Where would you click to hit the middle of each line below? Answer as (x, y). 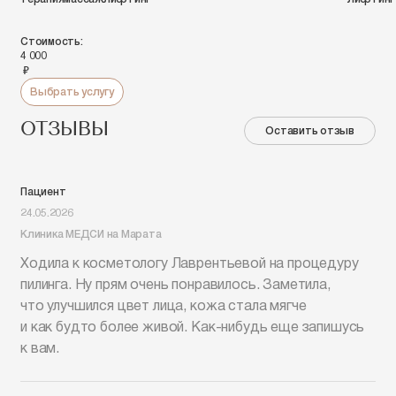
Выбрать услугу (72, 92)
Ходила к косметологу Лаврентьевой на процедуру (190, 265)
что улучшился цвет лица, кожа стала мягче (164, 307)
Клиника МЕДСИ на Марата (91, 234)
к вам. (40, 350)
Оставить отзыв (310, 131)
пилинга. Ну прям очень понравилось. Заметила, (175, 286)
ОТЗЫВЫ (65, 131)
